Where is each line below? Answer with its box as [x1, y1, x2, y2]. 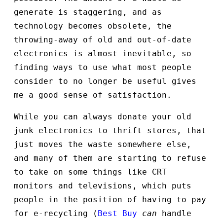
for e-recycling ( [14, 209, 98, 219]
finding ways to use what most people [14, 63, 191, 73]
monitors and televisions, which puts [14, 181, 191, 191]
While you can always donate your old [14, 112, 191, 122]
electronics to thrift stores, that [34, 126, 206, 136]
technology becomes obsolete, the [14, 21, 172, 31]
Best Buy [98, 209, 137, 219]
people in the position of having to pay [14, 195, 206, 205]
